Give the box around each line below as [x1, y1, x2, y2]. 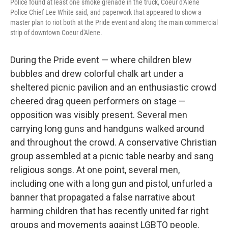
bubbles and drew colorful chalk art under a [10, 68, 183, 79]
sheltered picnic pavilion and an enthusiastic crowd [10, 81, 216, 93]
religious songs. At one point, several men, [10, 164, 180, 175]
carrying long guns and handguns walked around [10, 123, 204, 134]
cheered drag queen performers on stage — [10, 95, 186, 106]
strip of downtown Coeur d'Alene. [10, 28, 102, 37]
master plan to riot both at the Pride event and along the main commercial [10, 18, 218, 26]
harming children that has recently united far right [10, 205, 209, 216]
